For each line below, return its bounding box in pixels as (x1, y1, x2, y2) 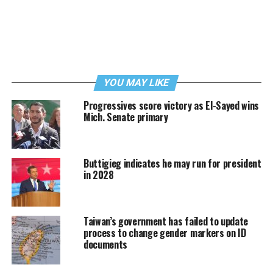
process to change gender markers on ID (83, 225, 246, 240)
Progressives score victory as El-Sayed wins (83, 98, 260, 113)
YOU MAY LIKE (102, 77, 171, 88)
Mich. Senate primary (83, 110, 168, 124)
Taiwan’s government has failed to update (83, 214, 249, 229)
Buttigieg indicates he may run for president (83, 156, 261, 171)
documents (83, 237, 127, 252)
